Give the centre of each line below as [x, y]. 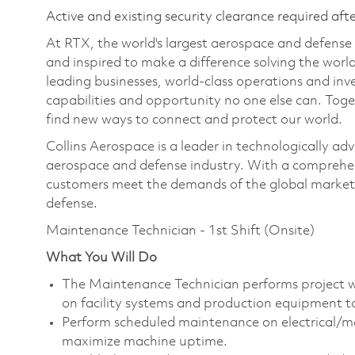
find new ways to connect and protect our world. [194, 120]
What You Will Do [101, 258]
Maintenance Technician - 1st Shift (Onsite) [180, 231]
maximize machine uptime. [145, 342]
